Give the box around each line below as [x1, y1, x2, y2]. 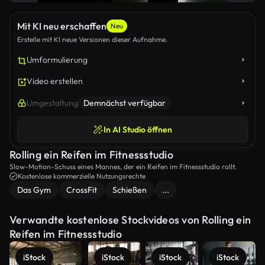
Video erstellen [27, 76, 83, 86]
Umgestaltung [27, 98, 78, 108]
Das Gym [17, 185, 51, 195]
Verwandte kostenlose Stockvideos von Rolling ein [9, 213, 251, 227]
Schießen [112, 185, 147, 195]
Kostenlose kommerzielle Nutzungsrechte [18, 172, 146, 180]
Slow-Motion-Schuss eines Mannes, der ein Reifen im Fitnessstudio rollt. [9, 162, 237, 171]
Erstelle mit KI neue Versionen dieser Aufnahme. [17, 35, 167, 44]
